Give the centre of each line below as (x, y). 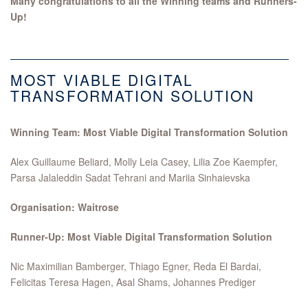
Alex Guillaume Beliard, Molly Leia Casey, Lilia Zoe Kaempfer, (144, 162)
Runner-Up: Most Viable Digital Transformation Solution (141, 236)
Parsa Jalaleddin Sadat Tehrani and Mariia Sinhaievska (130, 177)
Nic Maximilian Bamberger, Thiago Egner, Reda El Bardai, (136, 266)
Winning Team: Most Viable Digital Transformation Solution (149, 132)
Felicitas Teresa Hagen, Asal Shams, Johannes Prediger (133, 282)
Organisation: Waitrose (65, 207)
